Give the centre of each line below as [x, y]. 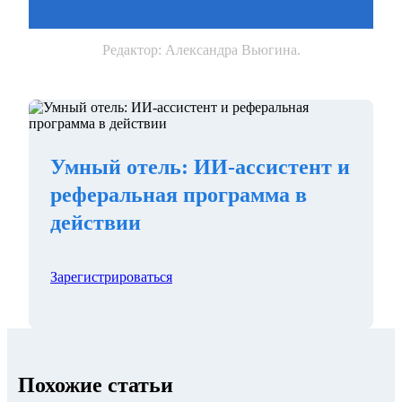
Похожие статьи [96, 385]
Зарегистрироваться [111, 276]
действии [96, 222]
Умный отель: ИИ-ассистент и [200, 166]
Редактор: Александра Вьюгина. [201, 49]
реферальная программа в [179, 194]
